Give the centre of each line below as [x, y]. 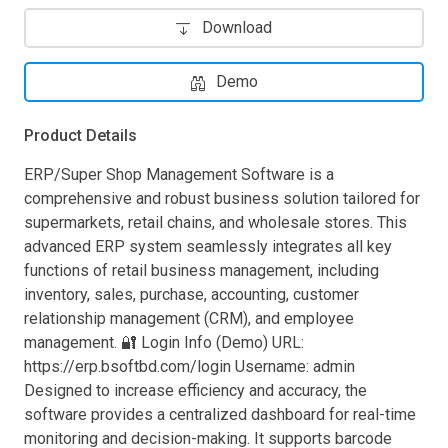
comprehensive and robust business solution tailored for [222, 198]
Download [237, 27]
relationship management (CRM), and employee [189, 318]
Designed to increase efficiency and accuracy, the [195, 390]
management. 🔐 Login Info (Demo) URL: [164, 342]
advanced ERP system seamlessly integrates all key [208, 246]
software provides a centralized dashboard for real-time [220, 414]
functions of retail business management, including [201, 270]
